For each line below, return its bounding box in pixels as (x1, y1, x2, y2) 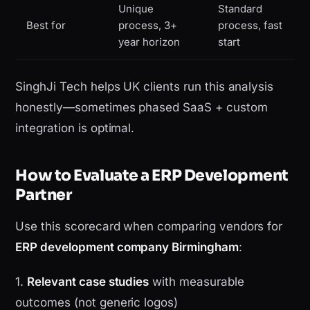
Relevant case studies (27, 275, 149, 289)
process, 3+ (118, 19, 177, 33)
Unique (118, 2, 154, 16)
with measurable (149, 275, 244, 289)
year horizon (118, 35, 180, 49)
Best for (26, 19, 66, 33)
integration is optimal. (15, 121, 135, 136)
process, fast (218, 19, 282, 33)
